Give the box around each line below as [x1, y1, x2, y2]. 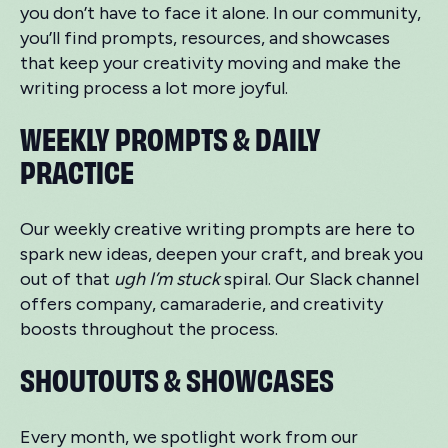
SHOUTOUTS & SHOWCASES [20, 357, 334, 398]
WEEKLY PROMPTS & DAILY [20, 116, 321, 157]
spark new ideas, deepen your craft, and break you [20, 242, 423, 265]
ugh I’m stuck [114, 267, 220, 290]
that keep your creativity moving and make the [20, 51, 401, 74]
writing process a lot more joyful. [20, 76, 288, 99]
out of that [20, 267, 114, 290]
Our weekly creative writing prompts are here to [20, 217, 415, 240]
